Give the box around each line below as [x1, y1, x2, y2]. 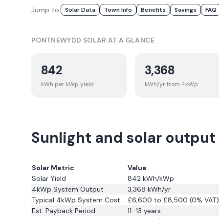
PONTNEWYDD [31, 36, 82, 44]
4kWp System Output [32, 185, 104, 194]
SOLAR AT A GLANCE [81, 36, 155, 44]
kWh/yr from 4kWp [145, 80, 198, 88]
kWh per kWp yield [41, 80, 94, 88]
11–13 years [128, 206, 161, 215]
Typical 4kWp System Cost [32, 196, 120, 204]
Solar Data [65, 6, 95, 14]
